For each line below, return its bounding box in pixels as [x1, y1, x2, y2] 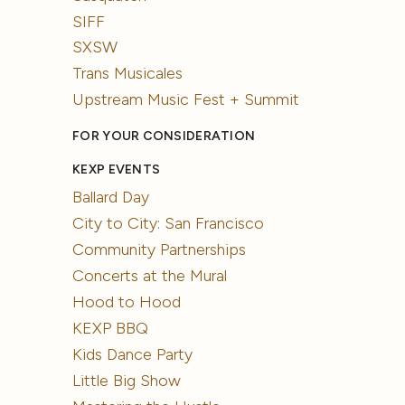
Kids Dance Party [72, 344, 193, 365]
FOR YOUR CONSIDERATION [72, 128, 256, 145]
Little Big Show [72, 371, 182, 391]
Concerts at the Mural [72, 266, 228, 287]
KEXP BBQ [72, 318, 149, 339]
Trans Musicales [72, 63, 184, 84]
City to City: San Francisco [72, 213, 265, 234]
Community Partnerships [72, 240, 247, 260]
